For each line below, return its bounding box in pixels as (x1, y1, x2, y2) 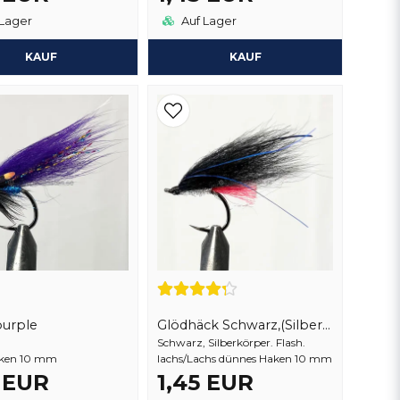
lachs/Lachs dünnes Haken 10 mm (157, 352, 332, 365)
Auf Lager (179, 14, 237, 28)
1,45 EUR (157, 370, 254, 396)
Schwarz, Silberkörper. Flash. (157, 336, 305, 349)
